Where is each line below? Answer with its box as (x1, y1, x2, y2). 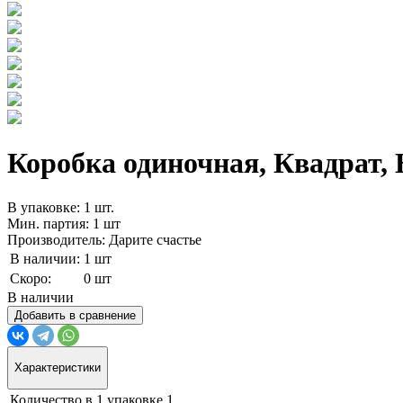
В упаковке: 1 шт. (7, 199, 114, 215)
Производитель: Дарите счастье (7, 231, 201, 247)
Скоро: (10, 270, 51, 286)
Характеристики (14, 361, 101, 375)
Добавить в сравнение (14, 308, 136, 322)
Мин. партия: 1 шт (7, 215, 121, 231)
